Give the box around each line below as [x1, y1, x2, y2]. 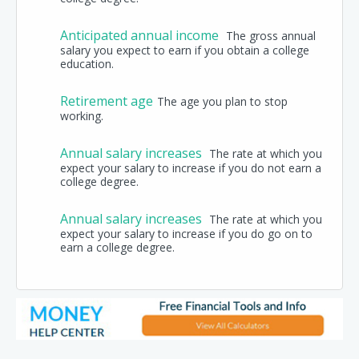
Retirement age [60, 91, 153, 110]
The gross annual [226, 27, 316, 43]
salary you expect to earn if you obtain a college [60, 42, 309, 58]
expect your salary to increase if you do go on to [60, 225, 313, 241]
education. [60, 55, 114, 71]
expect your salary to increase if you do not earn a [60, 159, 321, 175]
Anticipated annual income [60, 26, 222, 44]
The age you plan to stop [157, 93, 288, 109]
